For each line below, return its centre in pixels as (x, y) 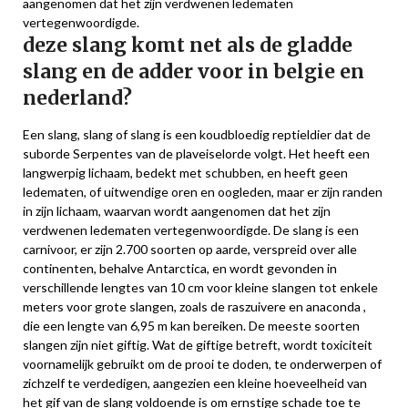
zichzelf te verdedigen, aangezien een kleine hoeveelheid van (195, 383)
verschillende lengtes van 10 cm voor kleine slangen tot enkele (200, 287)
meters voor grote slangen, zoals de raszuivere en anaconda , (194, 306)
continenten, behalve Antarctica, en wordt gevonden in (180, 268)
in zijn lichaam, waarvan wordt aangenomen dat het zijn (177, 211)
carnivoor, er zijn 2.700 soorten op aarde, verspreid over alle (190, 249)
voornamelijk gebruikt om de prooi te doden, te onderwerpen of (202, 364)
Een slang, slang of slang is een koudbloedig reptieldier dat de (197, 134)
